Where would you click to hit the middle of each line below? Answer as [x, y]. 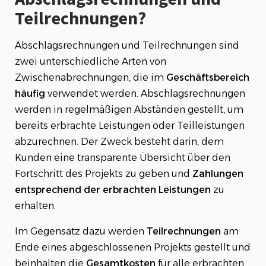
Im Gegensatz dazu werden [81, 231]
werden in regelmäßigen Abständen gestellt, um [129, 110]
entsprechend [48, 190]
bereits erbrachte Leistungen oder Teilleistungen [130, 126]
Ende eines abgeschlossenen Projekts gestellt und [133, 247]
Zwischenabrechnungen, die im [91, 77]
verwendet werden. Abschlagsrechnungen [146, 94]
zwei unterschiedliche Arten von [91, 61]
